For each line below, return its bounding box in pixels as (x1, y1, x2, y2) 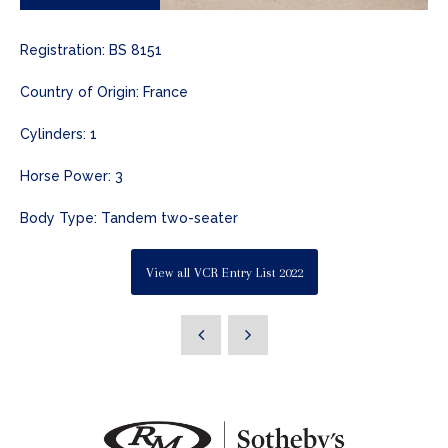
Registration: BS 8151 (20, 42, 162, 59)
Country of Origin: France (20, 84, 188, 101)
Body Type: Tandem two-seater (20, 210, 238, 227)
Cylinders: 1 (20, 126, 97, 143)
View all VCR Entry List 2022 (145, 264, 303, 280)
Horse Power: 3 (20, 168, 123, 185)
